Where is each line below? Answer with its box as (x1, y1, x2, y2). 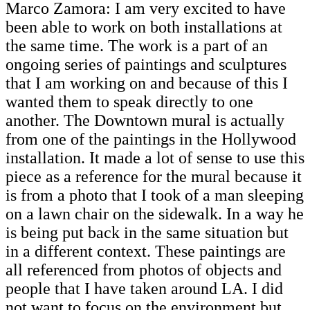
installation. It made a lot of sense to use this (6, 149, 304, 167)
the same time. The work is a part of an (6, 37, 268, 55)
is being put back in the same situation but (6, 224, 289, 242)
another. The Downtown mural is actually (6, 111, 284, 130)
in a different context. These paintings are (6, 242, 286, 261)
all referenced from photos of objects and (6, 261, 282, 280)
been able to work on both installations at (6, 18, 282, 37)
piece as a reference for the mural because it (6, 167, 302, 186)
